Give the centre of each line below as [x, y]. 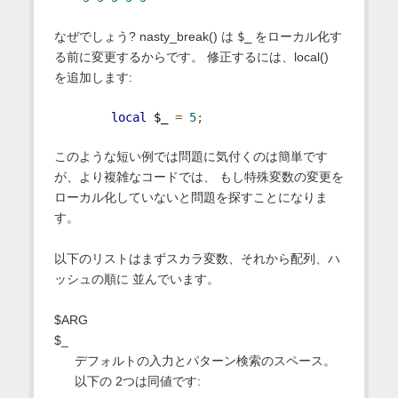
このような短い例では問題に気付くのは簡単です [191, 156]
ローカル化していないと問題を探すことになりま [191, 197]
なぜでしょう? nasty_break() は [145, 36]
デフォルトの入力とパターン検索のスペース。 [205, 360]
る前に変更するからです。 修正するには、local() [191, 56]
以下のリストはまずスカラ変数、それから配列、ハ [197, 258]
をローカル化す [296, 36]
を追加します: [93, 77]
